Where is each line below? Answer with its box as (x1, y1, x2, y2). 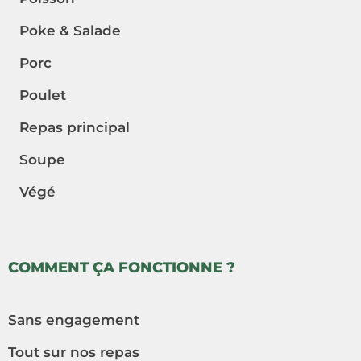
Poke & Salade (19, 22, 121, 39)
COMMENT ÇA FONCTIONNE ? (8, 259, 235, 277)
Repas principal (19, 118, 130, 135)
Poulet (19, 86, 66, 103)
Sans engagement (8, 312, 139, 329)
